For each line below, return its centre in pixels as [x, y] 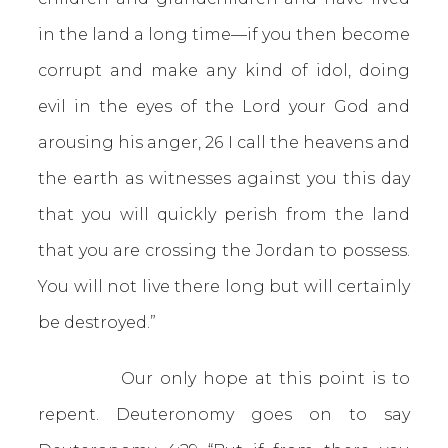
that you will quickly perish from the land [224, 214]
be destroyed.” [97, 322]
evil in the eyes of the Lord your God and [224, 106]
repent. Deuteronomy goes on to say [224, 414]
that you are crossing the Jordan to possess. [224, 250]
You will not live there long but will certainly [224, 286]
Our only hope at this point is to [224, 378]
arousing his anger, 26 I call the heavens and [224, 142]
